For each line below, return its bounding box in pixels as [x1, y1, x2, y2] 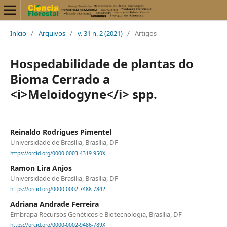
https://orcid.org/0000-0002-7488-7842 [10, 185, 105, 193]
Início [10, 28, 26, 38]
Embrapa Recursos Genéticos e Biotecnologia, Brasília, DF [10, 210, 182, 219]
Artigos [134, 28, 157, 38]
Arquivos [38, 28, 65, 38]
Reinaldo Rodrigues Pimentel [10, 127, 111, 137]
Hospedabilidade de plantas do [10, 55, 194, 72]
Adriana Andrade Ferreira [10, 199, 99, 209]
